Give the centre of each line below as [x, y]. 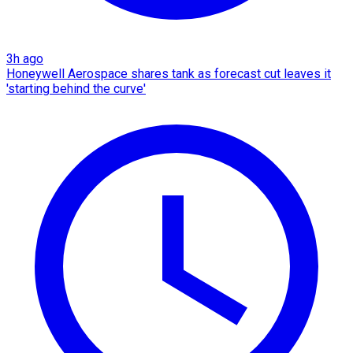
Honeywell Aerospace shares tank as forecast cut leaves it [169, 74]
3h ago [25, 59]
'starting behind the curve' [76, 89]
